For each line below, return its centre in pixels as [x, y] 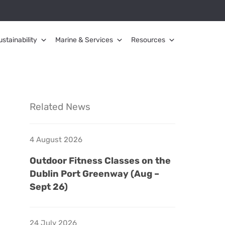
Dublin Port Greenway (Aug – [94, 174]
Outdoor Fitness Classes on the [100, 161]
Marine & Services [84, 40]
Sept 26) [49, 187]
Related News [60, 107]
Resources [148, 40]
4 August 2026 [56, 140]
